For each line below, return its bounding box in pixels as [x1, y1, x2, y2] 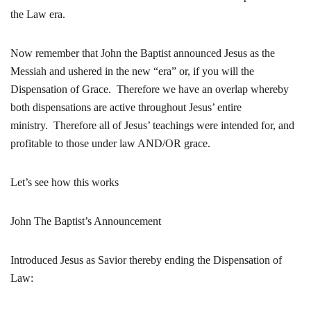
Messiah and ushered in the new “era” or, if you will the [10, 65, 254, 77]
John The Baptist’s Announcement [10, 215, 161, 227]
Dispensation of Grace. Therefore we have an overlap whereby [10, 83, 289, 95]
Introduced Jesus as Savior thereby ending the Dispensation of [10, 254, 282, 266]
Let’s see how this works [10, 176, 119, 188]
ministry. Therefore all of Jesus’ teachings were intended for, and [10, 119, 294, 131]
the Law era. [10, 8, 65, 20]
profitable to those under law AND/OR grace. [10, 137, 210, 149]
